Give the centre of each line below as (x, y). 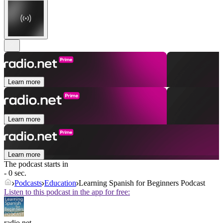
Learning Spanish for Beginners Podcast (142, 183)
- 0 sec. (15, 173)
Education (60, 183)
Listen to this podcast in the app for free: (67, 192)
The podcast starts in (36, 164)
